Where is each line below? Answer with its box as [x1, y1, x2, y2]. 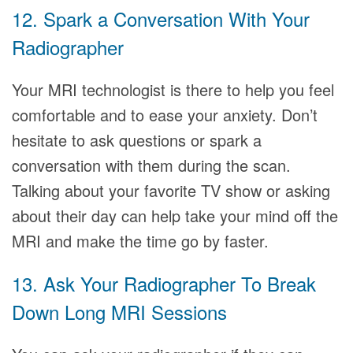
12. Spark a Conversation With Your [12, 5, 310, 32]
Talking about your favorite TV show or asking [12, 179, 330, 202]
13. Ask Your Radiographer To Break [12, 269, 316, 297]
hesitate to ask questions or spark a [12, 128, 262, 151]
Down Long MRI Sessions [12, 298, 227, 325]
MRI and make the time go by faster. [12, 229, 269, 252]
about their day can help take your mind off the [12, 204, 338, 227]
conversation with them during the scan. [12, 154, 291, 176]
